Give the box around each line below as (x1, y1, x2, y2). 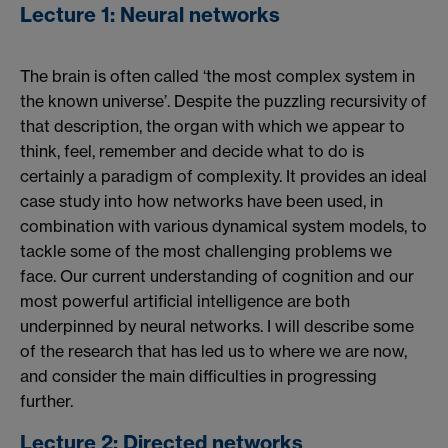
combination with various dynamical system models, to (20, 216, 427, 236)
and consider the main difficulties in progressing (20, 366, 377, 386)
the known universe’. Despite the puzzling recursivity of (20, 91, 427, 111)
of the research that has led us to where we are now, (20, 341, 407, 361)
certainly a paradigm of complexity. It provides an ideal (20, 166, 427, 186)
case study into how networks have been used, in (20, 191, 383, 211)
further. (20, 391, 73, 411)
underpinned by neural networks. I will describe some (20, 316, 414, 336)
